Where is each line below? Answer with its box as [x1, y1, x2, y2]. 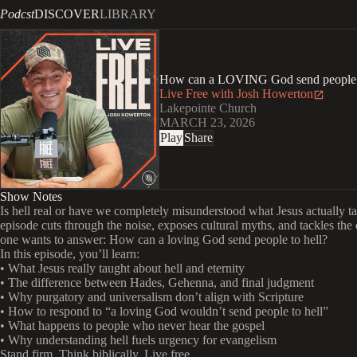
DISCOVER [34, 7, 100, 21]
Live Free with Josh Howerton [159, 87, 313, 100]
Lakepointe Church [159, 101, 257, 115]
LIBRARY [100, 7, 156, 21]
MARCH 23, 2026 [159, 116, 255, 129]
